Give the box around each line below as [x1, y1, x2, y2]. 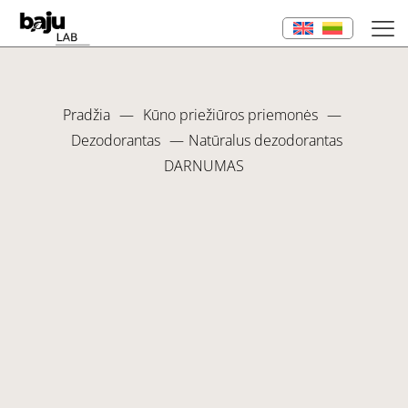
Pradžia [62, 105, 110, 125]
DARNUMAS [164, 156, 244, 176]
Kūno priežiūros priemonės [142, 105, 318, 125]
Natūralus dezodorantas [188, 130, 342, 150]
